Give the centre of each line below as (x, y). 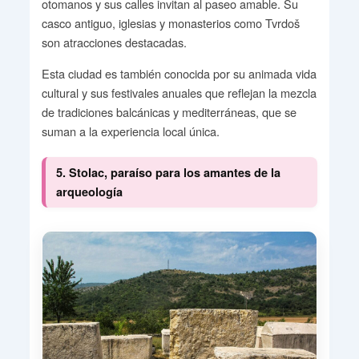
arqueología (89, 192)
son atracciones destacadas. (114, 42)
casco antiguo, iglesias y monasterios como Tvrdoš (170, 23)
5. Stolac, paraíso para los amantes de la (168, 173)
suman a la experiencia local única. (130, 131)
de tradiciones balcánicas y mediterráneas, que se (169, 112)
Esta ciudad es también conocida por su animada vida (179, 74)
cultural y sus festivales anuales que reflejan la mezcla (179, 93)
